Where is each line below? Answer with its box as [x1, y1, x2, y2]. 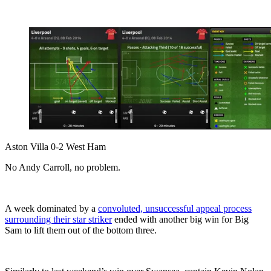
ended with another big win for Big [112, 214, 249, 224]
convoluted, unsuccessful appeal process [98, 203, 252, 214]
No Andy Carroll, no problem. [5, 162, 120, 172]
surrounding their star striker [5, 214, 112, 224]
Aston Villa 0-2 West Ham [5, 141, 106, 152]
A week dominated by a [5, 203, 98, 214]
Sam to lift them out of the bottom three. [5, 224, 157, 235]
